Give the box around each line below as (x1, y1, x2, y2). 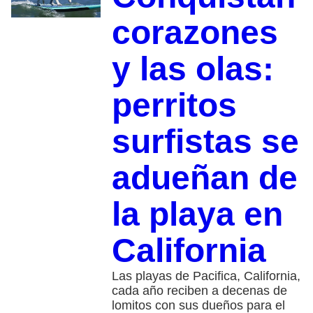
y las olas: (111, 50, 274, 87)
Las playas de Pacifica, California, (111, 268, 300, 283)
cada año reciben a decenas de (111, 283, 287, 298)
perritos (111, 86, 237, 124)
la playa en (111, 195, 283, 233)
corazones (111, 13, 278, 51)
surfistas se (111, 122, 299, 160)
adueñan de (111, 159, 298, 196)
